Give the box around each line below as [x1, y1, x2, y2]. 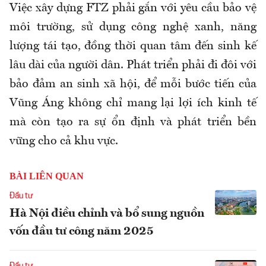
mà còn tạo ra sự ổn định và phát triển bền [9, 116, 256, 129]
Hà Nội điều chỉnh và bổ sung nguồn [9, 208, 204, 220]
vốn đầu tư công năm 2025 [9, 226, 154, 238]
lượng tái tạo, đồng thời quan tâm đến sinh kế [9, 40, 256, 53]
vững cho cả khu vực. [9, 135, 118, 148]
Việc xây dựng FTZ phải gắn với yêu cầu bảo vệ [9, 2, 256, 15]
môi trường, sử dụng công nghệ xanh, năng [9, 21, 256, 34]
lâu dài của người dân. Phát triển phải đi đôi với [9, 59, 256, 72]
